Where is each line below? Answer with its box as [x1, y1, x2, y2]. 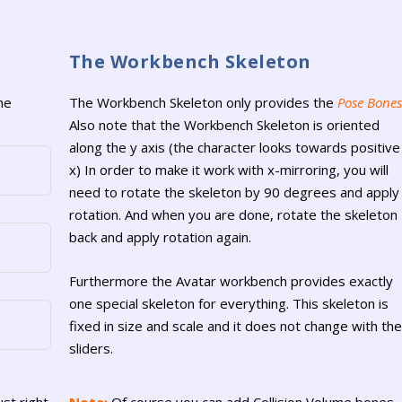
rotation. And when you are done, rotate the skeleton [68, 205, 398, 224]
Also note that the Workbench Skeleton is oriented [68, 116, 380, 135]
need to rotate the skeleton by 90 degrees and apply [68, 183, 399, 202]
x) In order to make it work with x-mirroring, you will [68, 161, 389, 179]
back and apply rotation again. [68, 228, 251, 247]
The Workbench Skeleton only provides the [68, 93, 337, 112]
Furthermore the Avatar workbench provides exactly [68, 272, 393, 291]
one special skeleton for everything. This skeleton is [68, 294, 389, 313]
